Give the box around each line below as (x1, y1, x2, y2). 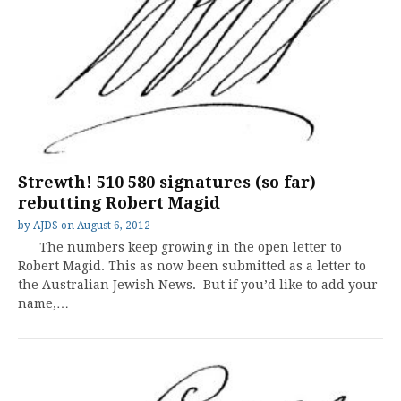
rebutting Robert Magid (18, 192, 220, 212)
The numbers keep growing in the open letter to (18, 239, 342, 254)
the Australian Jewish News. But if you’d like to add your (18, 277, 378, 292)
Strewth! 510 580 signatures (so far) (18, 172, 316, 192)
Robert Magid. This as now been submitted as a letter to (18, 258, 370, 273)
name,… (18, 295, 69, 311)
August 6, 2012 (77, 218, 150, 232)
